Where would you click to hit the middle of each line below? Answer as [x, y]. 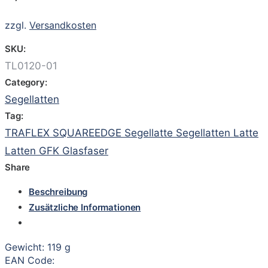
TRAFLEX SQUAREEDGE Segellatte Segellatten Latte [132, 133]
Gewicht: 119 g [38, 247]
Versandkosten [63, 25]
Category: [26, 82]
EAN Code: [30, 260]
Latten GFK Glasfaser [57, 150]
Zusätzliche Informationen [85, 207]
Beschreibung [58, 191]
